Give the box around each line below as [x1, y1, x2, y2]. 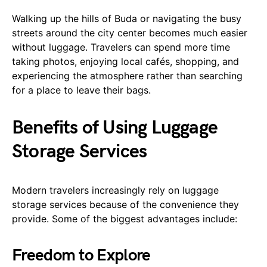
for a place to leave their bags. [12, 84, 151, 97]
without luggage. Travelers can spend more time [12, 41, 230, 54]
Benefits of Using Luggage [12, 116, 218, 140]
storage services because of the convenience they [12, 198, 239, 211]
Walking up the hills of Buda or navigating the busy [12, 13, 241, 25]
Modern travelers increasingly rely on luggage [12, 184, 219, 197]
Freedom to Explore [12, 246, 151, 266]
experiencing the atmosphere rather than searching [12, 70, 243, 82]
